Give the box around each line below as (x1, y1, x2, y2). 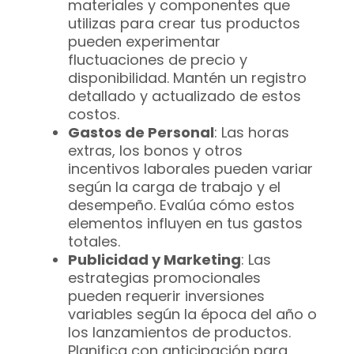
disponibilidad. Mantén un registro (68, 68, 307, 88)
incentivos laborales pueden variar (68, 159, 313, 179)
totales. (68, 232, 120, 252)
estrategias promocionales (68, 268, 261, 288)
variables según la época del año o (68, 304, 317, 325)
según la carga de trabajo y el (68, 177, 281, 198)
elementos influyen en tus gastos (68, 213, 303, 234)
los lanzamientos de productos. (68, 322, 291, 343)
